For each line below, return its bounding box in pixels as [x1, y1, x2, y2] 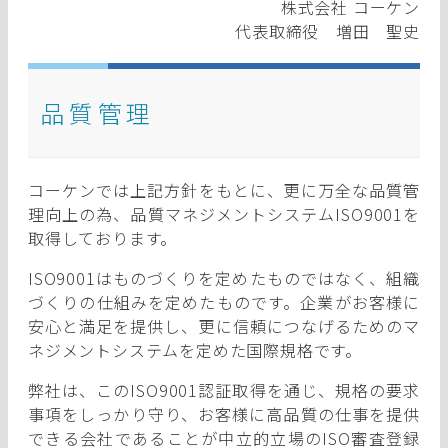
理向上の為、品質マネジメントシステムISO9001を [28, 201, 420, 226]
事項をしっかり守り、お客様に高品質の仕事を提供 [28, 401, 420, 426]
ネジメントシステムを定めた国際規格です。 [28, 337, 362, 362]
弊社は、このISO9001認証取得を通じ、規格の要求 [28, 377, 420, 402]
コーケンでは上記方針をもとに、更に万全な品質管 [28, 177, 420, 202]
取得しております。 [28, 225, 178, 250]
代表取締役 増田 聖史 [235, 18, 420, 43]
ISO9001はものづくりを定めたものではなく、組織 [28, 265, 420, 290]
